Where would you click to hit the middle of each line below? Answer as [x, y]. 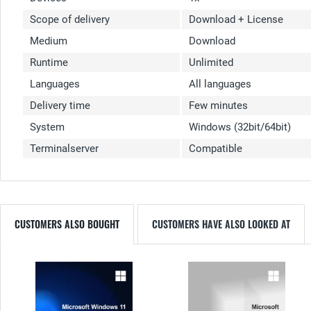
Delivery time [61, 106]
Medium [49, 41]
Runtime [49, 63]
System [49, 127]
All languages [220, 84]
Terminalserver [64, 149]
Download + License [236, 20]
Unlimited [211, 63]
